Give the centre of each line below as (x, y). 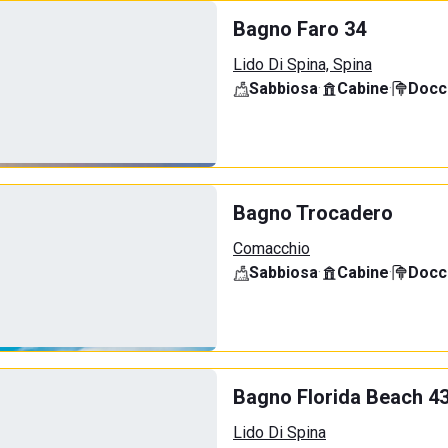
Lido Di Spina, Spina (302, 64)
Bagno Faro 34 (299, 29)
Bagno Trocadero (313, 213)
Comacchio (271, 248)
